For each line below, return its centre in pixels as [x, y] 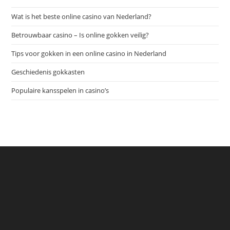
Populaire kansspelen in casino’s [60, 90]
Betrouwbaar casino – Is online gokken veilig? [80, 35]
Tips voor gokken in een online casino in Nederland [89, 53]
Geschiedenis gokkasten [48, 72]
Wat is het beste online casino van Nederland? [82, 16]
